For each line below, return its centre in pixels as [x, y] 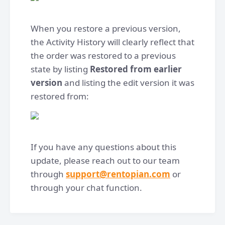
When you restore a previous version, [106, 28]
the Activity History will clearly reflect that [113, 42]
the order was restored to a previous [103, 55]
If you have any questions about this [103, 147]
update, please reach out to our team [105, 160]
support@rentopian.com [118, 174]
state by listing [60, 69]
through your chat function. [86, 188]
